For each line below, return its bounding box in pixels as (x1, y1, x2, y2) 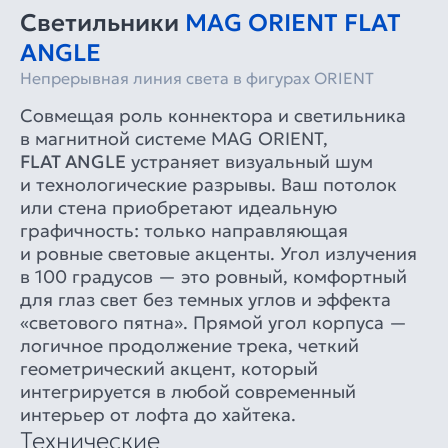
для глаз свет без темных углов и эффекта (20, 287, 391, 311)
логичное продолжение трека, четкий (20, 333, 359, 357)
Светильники (20, 7, 185, 38)
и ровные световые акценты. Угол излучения (20, 241, 417, 265)
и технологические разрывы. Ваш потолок (20, 172, 397, 196)
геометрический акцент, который (20, 356, 318, 380)
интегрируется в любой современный (20, 379, 356, 403)
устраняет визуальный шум (126, 149, 373, 173)
